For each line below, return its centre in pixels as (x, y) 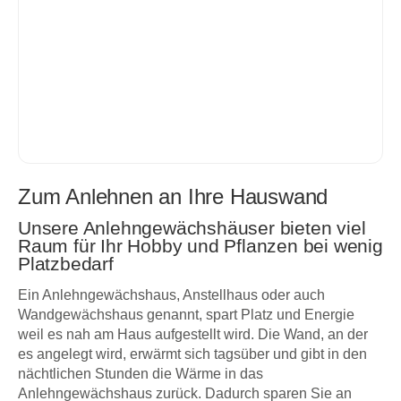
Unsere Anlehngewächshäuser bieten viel (192, 228)
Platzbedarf (66, 264)
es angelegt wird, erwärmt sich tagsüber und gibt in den (192, 354)
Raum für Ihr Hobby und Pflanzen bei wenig (200, 246)
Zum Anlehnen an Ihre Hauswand (173, 196)
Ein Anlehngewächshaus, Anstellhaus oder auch (171, 294)
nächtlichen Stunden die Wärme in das (141, 373)
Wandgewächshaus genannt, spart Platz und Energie (186, 314)
